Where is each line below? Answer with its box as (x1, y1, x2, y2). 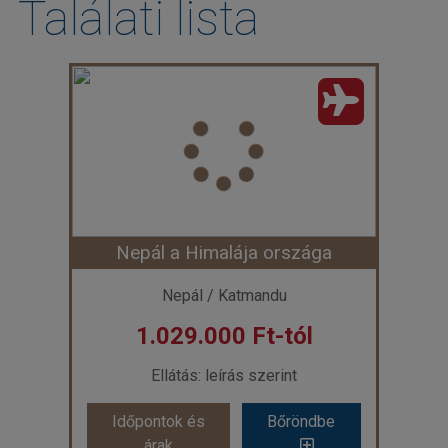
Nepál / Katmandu (161, 285, 287, 305)
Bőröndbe (267, 411, 336, 431)
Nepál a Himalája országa (116, 240, 332, 264)
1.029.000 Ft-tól (135, 321, 313, 350)
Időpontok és (112, 411, 206, 431)
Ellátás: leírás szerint (151, 365, 297, 385)
